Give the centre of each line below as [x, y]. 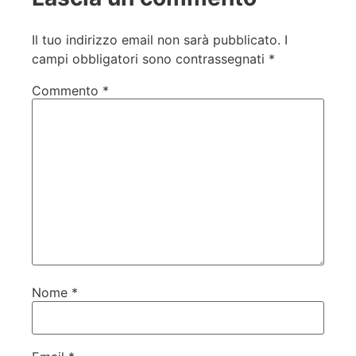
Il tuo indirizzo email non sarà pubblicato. [156, 39]
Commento [67, 90]
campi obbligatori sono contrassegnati [150, 58]
